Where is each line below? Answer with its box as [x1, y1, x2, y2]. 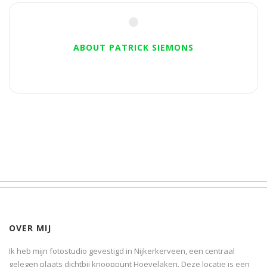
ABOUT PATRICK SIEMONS [73, 42, 194, 54]
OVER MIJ [9, 222, 51, 234]
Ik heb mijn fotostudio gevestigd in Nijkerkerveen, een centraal [9, 246, 235, 257]
